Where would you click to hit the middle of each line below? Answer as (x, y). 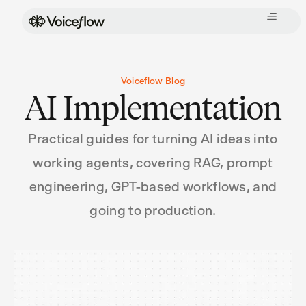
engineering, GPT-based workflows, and (153, 187)
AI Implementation (153, 108)
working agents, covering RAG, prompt (153, 163)
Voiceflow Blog (153, 81)
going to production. (153, 211)
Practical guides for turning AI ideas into (153, 139)
